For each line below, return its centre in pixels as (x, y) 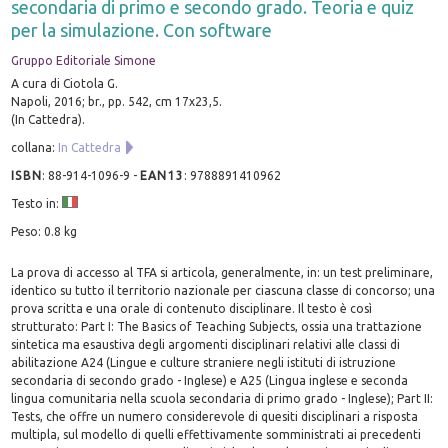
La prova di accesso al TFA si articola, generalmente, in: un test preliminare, (222, 272)
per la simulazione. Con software (142, 29)
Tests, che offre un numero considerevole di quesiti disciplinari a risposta (215, 416)
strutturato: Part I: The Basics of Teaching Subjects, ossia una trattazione (217, 326)
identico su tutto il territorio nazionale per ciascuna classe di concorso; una (223, 290)
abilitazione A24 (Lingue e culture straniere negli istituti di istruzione (204, 362)
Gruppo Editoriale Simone (84, 60)
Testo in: (37, 203)
